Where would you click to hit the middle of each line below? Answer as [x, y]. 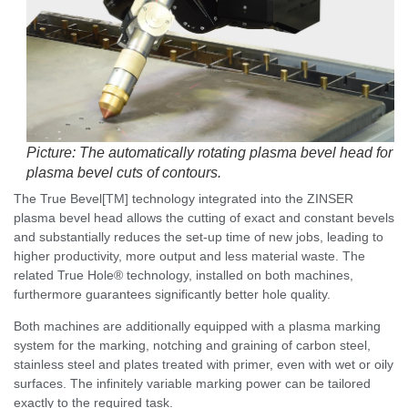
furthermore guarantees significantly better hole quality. [172, 294]
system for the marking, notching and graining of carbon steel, [192, 346]
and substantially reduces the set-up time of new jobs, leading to [199, 236]
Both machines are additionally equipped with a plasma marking [197, 326]
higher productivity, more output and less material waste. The [189, 255]
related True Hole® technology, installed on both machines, [184, 275]
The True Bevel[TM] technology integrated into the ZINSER [184, 198]
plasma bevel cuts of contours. [124, 172]
